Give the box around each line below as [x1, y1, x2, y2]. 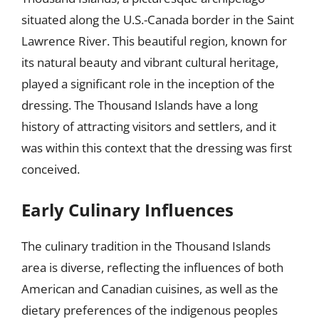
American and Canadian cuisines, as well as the [21, 281, 278, 297]
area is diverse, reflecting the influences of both [21, 259, 283, 276]
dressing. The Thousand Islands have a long [21, 96, 258, 113]
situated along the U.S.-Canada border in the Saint [21, 11, 294, 28]
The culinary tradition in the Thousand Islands [21, 238, 271, 254]
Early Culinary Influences [21, 198, 234, 221]
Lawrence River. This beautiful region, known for [21, 32, 287, 49]
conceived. [21, 160, 80, 177]
